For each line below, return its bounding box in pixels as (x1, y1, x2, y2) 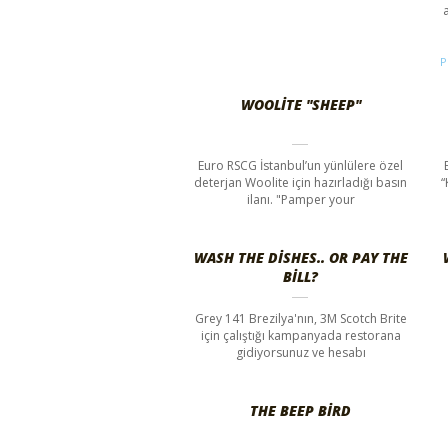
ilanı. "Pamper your (246, 190, 355, 208)
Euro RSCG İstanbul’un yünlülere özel (198, 156, 404, 174)
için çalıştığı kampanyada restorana (200, 326, 401, 344)
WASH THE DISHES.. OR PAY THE (193, 247, 408, 267)
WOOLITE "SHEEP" (240, 94, 361, 114)
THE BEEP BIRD (250, 400, 352, 420)
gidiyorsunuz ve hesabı (235, 343, 366, 361)
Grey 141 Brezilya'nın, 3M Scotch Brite (194, 309, 407, 327)
